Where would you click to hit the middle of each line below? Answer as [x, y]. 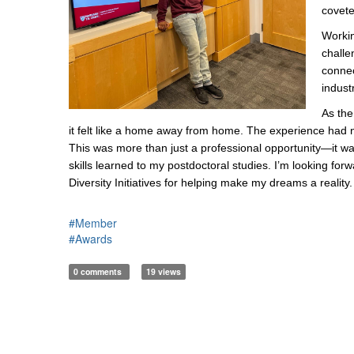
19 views [163, 271]
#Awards [90, 238]
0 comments [99, 271]
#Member [93, 222]
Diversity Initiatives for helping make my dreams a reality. [211, 182]
